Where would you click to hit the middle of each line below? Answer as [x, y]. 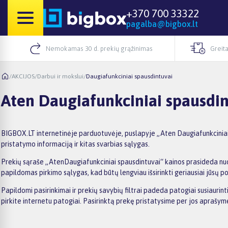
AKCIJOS [23, 76]
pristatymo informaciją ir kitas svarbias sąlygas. [75, 144]
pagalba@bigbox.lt [162, 24]
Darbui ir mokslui [60, 76]
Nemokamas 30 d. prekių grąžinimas [99, 48]
